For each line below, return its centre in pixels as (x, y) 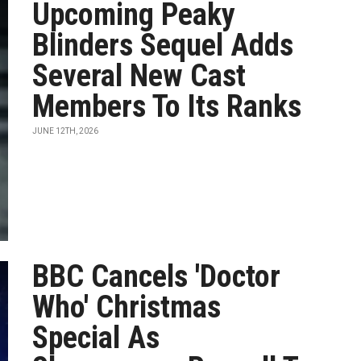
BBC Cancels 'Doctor (157, 276)
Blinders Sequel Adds (163, 45)
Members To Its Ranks (167, 106)
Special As (96, 338)
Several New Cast (139, 76)
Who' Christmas (127, 307)
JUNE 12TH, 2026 (66, 131)
